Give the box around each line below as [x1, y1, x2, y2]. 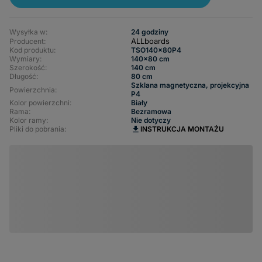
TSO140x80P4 [131, 46, 181, 54]
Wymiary [9, 54, 40, 63]
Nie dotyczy [131, 116, 171, 125]
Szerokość [9, 63, 45, 72]
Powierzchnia [9, 85, 55, 94]
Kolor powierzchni [9, 98, 70, 107]
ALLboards [131, 36, 170, 46]
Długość [9, 72, 36, 81]
